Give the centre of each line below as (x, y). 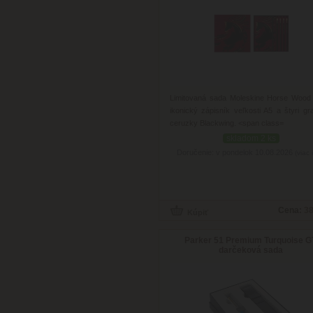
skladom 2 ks (251, 138)
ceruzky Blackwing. (203, 123)
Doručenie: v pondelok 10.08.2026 (236, 152)
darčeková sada (251, 250)
